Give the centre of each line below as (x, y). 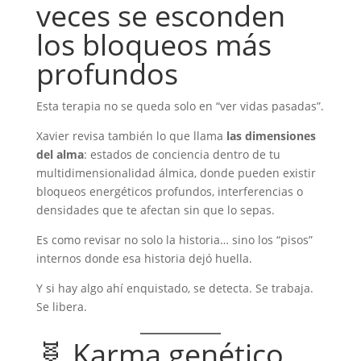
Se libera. (61, 307)
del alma (60, 154)
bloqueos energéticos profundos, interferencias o (169, 191)
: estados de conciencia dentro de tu (182, 154)
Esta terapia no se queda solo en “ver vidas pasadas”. (180, 106)
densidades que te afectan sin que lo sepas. (155, 210)
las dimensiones (271, 136)
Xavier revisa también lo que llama (131, 136)
